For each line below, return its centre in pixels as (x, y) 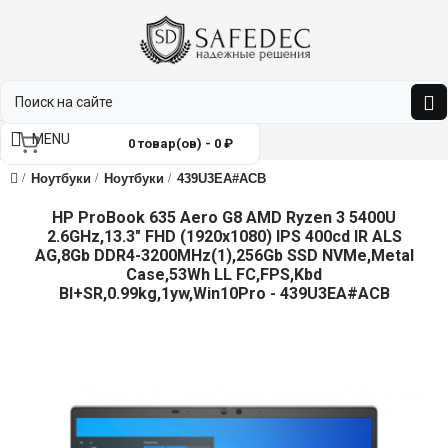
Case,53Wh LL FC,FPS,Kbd (224, 274)
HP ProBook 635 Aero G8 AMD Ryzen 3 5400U (224, 217)
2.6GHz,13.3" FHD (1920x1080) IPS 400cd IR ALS (224, 236)
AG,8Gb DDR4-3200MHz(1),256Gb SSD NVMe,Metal (224, 255)
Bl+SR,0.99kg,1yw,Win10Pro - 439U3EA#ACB (224, 293)
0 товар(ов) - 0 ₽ (180, 143)
